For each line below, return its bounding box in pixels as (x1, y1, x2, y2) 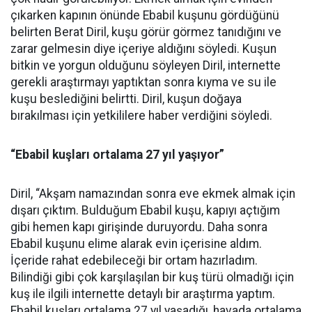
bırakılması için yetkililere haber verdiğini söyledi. (10, 109, 272, 123)
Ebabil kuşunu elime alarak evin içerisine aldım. (10, 237, 262, 251)
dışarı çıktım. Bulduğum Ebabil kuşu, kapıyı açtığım (10, 203, 280, 217)
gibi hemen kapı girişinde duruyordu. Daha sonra (10, 220, 267, 234)
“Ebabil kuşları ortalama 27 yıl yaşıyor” (10, 148, 224, 162)
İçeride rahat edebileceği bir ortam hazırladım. (10, 253, 258, 267)
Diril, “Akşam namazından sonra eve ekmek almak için (10, 187, 295, 201)
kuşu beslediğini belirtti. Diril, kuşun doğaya (10, 92, 242, 106)
